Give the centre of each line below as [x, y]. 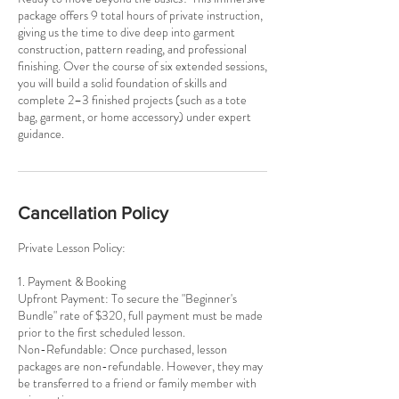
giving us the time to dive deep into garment [126, 32]
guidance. [41, 133]
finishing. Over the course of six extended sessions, [142, 65]
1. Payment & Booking [72, 281]
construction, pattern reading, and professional [132, 49]
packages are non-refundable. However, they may [140, 366]
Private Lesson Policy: [72, 247]
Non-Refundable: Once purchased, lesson [122, 349]
